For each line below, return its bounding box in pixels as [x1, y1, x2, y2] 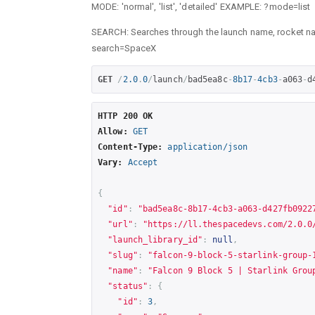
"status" [108, 281, 148, 291]
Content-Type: [98, 141, 163, 152]
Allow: [98, 126, 128, 136]
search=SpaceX [91, 43, 157, 53]
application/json [167, 141, 248, 152]
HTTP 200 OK [98, 110, 153, 121]
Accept [127, 157, 158, 167]
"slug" [108, 250, 138, 260]
